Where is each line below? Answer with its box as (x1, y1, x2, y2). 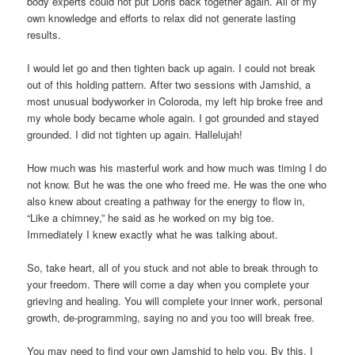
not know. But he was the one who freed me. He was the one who (27, 176, 327, 192)
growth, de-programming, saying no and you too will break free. (27, 310, 315, 325)
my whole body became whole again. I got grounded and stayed (27, 109, 319, 125)
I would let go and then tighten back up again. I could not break (27, 59, 316, 75)
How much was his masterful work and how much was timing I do (27, 159, 327, 175)
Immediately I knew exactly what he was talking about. (27, 226, 279, 242)
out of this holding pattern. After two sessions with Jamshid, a (27, 76, 311, 92)
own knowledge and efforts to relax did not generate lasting (27, 10, 296, 25)
